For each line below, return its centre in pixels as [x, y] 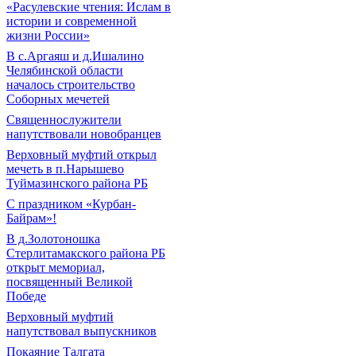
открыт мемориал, [56, 267]
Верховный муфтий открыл [81, 155]
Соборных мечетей [58, 99]
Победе [26, 296]
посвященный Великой [70, 282]
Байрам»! [31, 218]
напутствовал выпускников [81, 331]
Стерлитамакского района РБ [86, 253]
